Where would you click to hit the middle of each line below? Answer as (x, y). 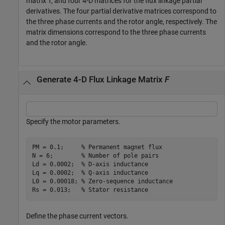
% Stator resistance (115, 190)
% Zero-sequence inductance (127, 181)
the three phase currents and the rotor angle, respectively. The (122, 22)
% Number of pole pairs (120, 156)
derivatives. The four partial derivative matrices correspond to (121, 11)
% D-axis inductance (115, 164)
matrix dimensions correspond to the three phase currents (116, 32)
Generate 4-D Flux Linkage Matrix (100, 80)
